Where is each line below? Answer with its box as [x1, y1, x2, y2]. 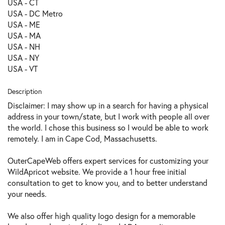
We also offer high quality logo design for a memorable [8, 210, 195, 221]
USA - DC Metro [8, 8, 63, 19]
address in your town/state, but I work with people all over [8, 111, 209, 122]
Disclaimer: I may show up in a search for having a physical [8, 100, 208, 111]
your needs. [8, 188, 47, 199]
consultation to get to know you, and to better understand [8, 177, 207, 188]
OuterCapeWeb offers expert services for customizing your [8, 155, 208, 166]
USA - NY [8, 52, 39, 63]
